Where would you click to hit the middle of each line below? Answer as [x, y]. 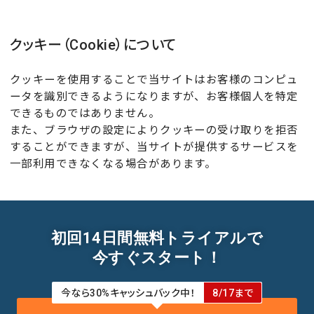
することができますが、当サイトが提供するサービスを [154, 147]
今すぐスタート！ [157, 258]
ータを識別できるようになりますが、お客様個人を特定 [154, 97]
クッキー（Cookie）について [93, 45]
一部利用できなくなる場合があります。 [113, 164]
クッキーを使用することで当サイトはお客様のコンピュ [154, 80]
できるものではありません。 [85, 114]
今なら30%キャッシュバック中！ [128, 293]
